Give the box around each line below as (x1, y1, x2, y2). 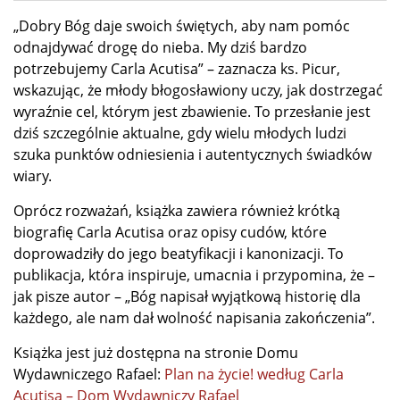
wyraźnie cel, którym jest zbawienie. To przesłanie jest (13, 102, 371, 122)
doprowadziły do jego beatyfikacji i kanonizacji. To (13, 244, 344, 264)
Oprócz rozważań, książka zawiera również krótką (13, 201, 340, 221)
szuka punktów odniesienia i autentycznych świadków (13, 145, 371, 165)
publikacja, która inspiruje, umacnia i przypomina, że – (13, 265, 375, 286)
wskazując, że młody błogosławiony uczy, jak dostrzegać (13, 80, 383, 101)
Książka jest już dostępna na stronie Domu (13, 343, 298, 363)
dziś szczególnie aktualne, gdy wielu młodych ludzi (13, 123, 346, 144)
